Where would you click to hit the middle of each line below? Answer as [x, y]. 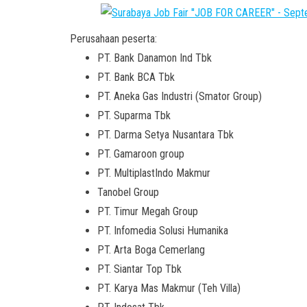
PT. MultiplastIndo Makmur [154, 173]
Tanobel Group [128, 192]
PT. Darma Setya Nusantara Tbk [165, 135]
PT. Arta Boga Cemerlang [151, 250]
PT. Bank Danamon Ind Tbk [155, 58]
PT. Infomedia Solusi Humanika [163, 231]
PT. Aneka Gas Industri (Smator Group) [180, 96]
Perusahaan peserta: [113, 39]
